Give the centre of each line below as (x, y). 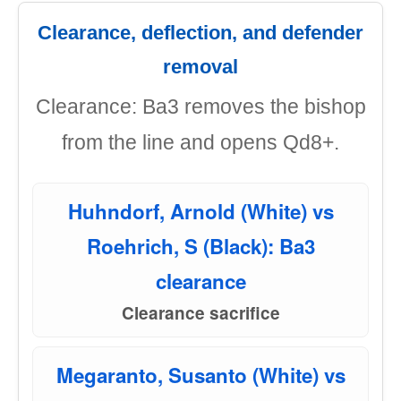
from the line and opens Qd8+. (200, 142)
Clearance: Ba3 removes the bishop (200, 107)
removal (200, 67)
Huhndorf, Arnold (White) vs (200, 211)
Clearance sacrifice (200, 313)
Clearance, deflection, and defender (200, 33)
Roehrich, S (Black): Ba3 (200, 246)
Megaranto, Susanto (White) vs (200, 375)
